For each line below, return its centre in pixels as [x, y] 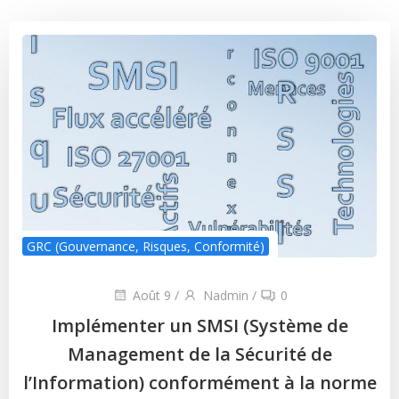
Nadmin [225, 295]
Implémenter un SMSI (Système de [199, 325]
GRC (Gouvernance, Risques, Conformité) [146, 246]
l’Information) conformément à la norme [199, 382]
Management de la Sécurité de [199, 354]
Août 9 [151, 295]
